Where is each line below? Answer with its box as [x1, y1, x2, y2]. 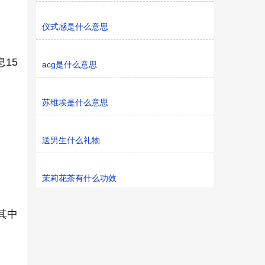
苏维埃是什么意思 [42, 98, 108, 107]
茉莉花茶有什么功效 [42, 173, 117, 183]
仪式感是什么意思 [42, 22, 108, 31]
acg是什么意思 [42, 60, 97, 69]
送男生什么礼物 [42, 135, 100, 145]
